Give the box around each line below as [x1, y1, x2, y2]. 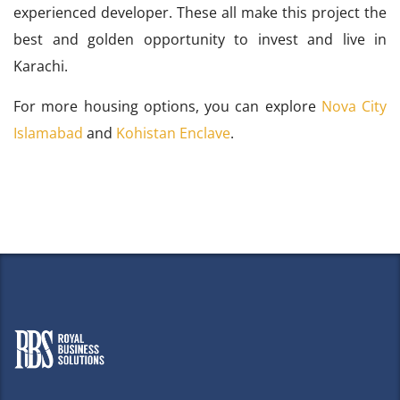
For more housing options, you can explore [13, 96, 321, 116]
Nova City [321, 96, 387, 116]
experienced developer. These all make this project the [13, 2, 387, 22]
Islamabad [13, 122, 83, 143]
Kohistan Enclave [116, 122, 230, 143]
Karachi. [13, 55, 68, 76]
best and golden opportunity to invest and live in [13, 29, 387, 49]
